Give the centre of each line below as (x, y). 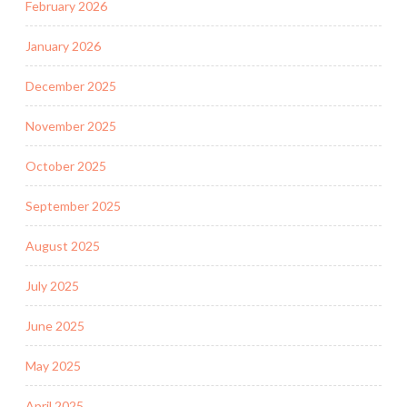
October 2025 (66, 165)
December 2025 (71, 85)
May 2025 (53, 365)
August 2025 (63, 245)
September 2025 (73, 205)
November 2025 (71, 125)
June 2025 (55, 325)
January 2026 (63, 45)
